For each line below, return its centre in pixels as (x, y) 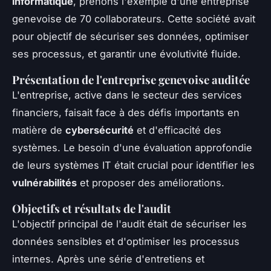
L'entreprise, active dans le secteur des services (127, 95)
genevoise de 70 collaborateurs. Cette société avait (134, 18)
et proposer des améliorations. (151, 182)
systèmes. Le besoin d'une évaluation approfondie (132, 147)
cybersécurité (100, 130)
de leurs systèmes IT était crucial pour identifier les (133, 165)
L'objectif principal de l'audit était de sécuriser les (129, 224)
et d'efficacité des (178, 130)
